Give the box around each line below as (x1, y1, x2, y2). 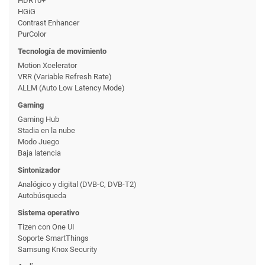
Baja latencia (18, 148, 61, 157)
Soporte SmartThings (18, 233, 89, 243)
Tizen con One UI (18, 222, 75, 231)
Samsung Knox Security (18, 244, 97, 254)
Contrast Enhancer (18, 18, 79, 27)
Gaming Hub (18, 114, 59, 124)
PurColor (18, 29, 46, 38)
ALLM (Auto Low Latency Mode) (18, 83, 125, 92)
